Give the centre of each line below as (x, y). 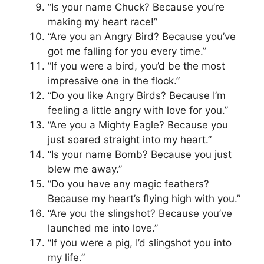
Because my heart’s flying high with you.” (144, 198)
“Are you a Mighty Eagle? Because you (138, 125)
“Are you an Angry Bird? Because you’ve (142, 36)
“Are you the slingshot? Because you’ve (140, 213)
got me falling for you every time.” (127, 51)
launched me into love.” (103, 228)
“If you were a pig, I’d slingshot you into (140, 242)
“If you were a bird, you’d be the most (136, 66)
